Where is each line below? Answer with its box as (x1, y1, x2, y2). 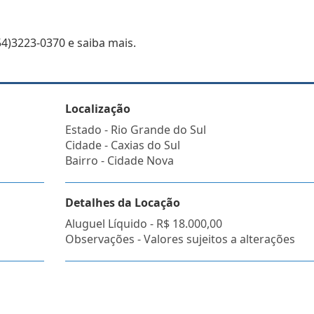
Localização (64, 101, 130, 116)
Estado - (64, 122, 111, 137)
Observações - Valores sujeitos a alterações (64, 231, 295, 247)
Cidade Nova (107, 153, 174, 168)
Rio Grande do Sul (110, 122, 206, 137)
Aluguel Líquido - (64, 216, 156, 231)
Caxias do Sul (110, 137, 180, 153)
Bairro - (64, 153, 107, 168)
